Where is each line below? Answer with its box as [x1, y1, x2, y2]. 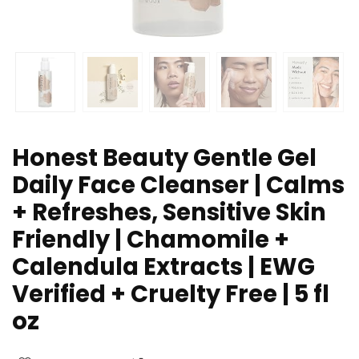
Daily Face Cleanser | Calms [12, 168, 345, 201]
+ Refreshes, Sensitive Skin [12, 196, 326, 228]
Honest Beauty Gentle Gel [12, 141, 317, 174]
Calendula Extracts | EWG [12, 250, 315, 283]
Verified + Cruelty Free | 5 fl [12, 277, 329, 310]
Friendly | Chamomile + [12, 223, 289, 256]
